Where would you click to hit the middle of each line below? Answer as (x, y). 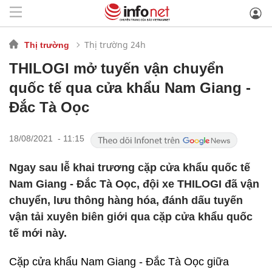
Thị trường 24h (115, 44)
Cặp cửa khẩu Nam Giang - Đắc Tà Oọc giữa (119, 262)
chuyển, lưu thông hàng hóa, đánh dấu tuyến (126, 200)
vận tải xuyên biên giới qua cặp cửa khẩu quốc (131, 217)
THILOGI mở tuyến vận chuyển (117, 68)
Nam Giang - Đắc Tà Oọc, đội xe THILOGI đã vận (134, 184)
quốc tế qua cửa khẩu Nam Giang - (130, 88)
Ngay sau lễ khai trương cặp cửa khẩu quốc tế (130, 168)
